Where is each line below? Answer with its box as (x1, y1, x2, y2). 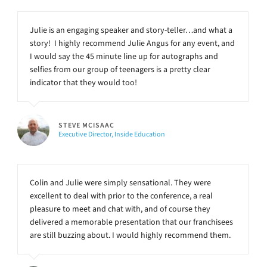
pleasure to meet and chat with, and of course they (30, 203, 210, 215)
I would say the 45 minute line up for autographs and (30, 50, 218, 62)
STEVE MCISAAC (58, 120, 114, 130)
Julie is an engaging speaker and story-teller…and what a (30, 24, 232, 36)
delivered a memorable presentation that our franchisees (30, 216, 233, 228)
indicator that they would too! (30, 76, 137, 88)
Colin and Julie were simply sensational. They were (30, 176, 211, 188)
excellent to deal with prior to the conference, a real (30, 190, 213, 201)
